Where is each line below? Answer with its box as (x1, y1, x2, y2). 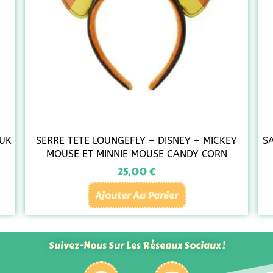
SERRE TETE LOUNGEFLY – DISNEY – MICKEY (36, 135, 237, 147)
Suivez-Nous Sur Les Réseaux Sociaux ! (48, 238, 225, 253)
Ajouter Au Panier (94, 188, 179, 204)
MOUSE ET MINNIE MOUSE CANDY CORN (46, 148, 227, 160)
